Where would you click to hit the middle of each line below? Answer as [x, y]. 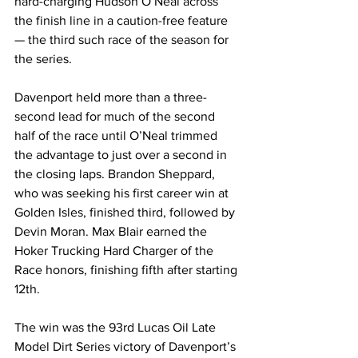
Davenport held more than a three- [111, 97]
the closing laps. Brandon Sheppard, [116, 174]
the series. [43, 59]
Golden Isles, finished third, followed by [126, 213]
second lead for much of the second [116, 117]
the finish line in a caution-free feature [123, 21]
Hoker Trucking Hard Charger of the [115, 251]
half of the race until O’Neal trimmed [117, 136]
